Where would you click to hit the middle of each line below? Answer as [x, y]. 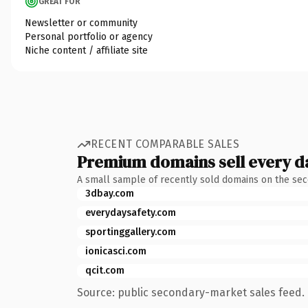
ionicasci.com [116, 251]
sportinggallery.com [131, 232]
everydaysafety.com [131, 212]
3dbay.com [110, 193]
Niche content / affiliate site [86, 50]
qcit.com [105, 270]
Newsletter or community [81, 23]
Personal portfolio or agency [89, 36]
